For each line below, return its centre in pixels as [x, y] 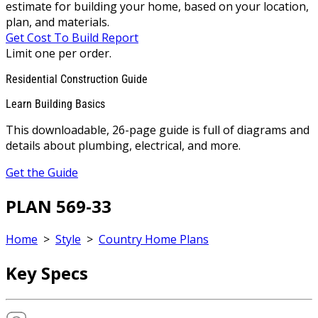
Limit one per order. [59, 53]
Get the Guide [42, 172]
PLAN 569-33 [59, 206]
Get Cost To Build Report [72, 37]
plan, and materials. [57, 22]
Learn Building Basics [55, 104]
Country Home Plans [154, 240]
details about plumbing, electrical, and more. [123, 145]
